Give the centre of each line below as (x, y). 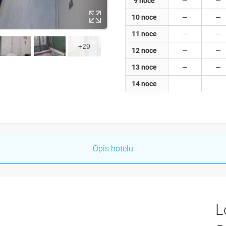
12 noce (144, 51)
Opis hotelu (113, 148)
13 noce (144, 67)
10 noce (144, 17)
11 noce (144, 34)
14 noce (144, 84)
